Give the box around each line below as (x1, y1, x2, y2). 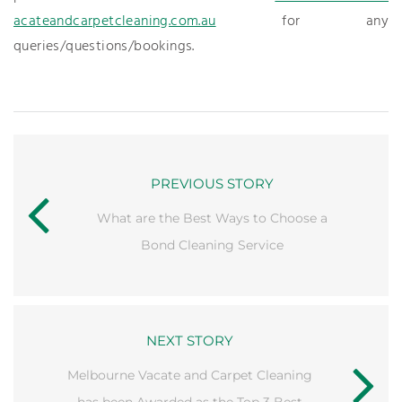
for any (215, 10, 389, 33)
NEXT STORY (146, 332, 233, 349)
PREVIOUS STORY (151, 175, 274, 192)
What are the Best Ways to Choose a (97, 210, 328, 226)
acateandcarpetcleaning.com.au (13, 10, 216, 33)
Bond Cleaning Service (141, 237, 284, 253)
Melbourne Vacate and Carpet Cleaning (67, 367, 312, 383)
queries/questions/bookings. (13, 35, 195, 58)
